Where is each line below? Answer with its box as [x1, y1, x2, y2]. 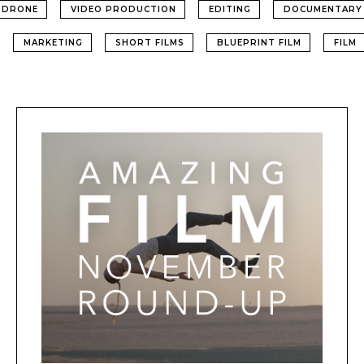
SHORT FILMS [115, 37, 184, 48]
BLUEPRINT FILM [216, 37, 301, 48]
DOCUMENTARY [284, 4, 362, 15]
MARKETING [23, 37, 83, 48]
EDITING [209, 4, 251, 15]
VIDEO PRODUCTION [71, 4, 176, 15]
